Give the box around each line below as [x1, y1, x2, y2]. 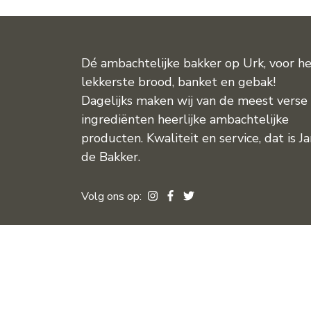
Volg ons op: [81, 188, 144, 204]
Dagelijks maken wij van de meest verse [81, 92, 308, 109]
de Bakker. [81, 148, 140, 165]
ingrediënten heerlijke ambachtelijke [81, 110, 289, 128]
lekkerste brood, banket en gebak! [81, 73, 276, 90]
